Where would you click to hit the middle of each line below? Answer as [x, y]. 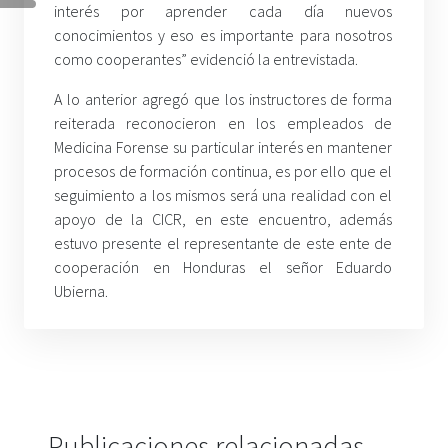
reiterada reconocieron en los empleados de [223, 122]
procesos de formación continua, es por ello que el [223, 170]
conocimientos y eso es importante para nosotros [223, 34]
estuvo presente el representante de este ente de [223, 242]
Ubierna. [81, 290]
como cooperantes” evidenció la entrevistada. [206, 58]
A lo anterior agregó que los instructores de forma [223, 98]
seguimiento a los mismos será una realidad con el [223, 194]
